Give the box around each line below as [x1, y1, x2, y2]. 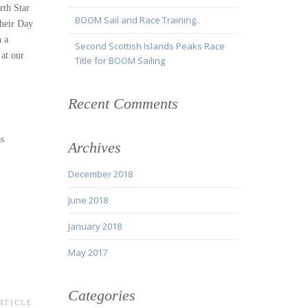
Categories [67, 287, 135, 305]
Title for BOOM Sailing [74, 54, 165, 67]
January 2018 [67, 220, 122, 233]
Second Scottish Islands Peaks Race [74, 40, 225, 53]
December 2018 [67, 168, 133, 181]
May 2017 [67, 246, 107, 259]
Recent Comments [67, 95, 178, 113]
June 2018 [67, 194, 108, 207]
